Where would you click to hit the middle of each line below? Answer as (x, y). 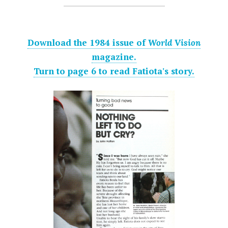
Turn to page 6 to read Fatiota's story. (114, 71)
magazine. (114, 57)
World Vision (174, 43)
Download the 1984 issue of (88, 43)
